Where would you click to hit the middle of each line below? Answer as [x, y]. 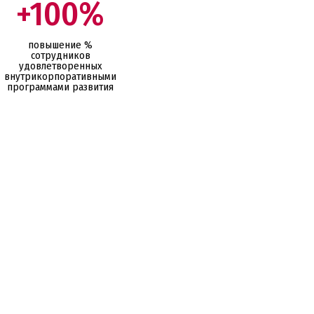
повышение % [61, 45]
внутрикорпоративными [61, 76]
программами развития [61, 87]
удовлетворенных [60, 66]
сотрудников [60, 55]
